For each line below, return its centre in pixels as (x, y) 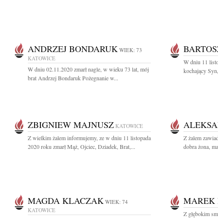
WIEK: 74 (117, 202)
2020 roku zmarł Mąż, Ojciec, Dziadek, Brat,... (82, 146)
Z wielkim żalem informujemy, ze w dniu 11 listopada (89, 138)
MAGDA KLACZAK (66, 200)
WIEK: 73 (131, 50)
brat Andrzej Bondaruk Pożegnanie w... (73, 78)
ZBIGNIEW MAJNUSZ (71, 125)
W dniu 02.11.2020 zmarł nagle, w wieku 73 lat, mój (88, 69)
